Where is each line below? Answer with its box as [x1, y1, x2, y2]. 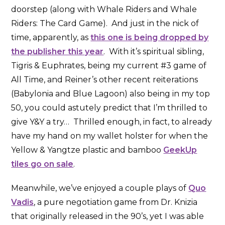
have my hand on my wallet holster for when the [11, 131, 208, 141]
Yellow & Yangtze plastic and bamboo [11, 145, 164, 155]
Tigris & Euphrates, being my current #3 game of [11, 61, 207, 71]
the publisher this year [11, 47, 104, 57]
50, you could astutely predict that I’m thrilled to [11, 103, 208, 113]
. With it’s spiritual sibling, [103, 47, 204, 57]
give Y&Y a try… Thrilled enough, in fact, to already [11, 117, 212, 127]
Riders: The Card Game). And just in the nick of [11, 19, 199, 29]
